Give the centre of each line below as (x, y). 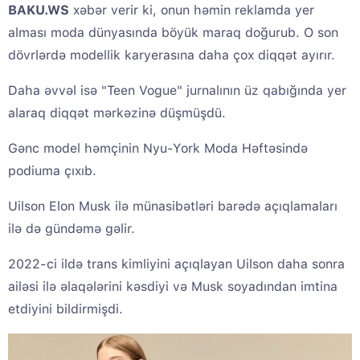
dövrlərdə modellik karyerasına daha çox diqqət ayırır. (172, 55)
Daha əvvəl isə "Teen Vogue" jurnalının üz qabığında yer (177, 91)
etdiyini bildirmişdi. (65, 309)
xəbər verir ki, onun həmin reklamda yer (192, 10)
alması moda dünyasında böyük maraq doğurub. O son (173, 33)
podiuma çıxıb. (52, 171)
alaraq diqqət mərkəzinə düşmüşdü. (117, 113)
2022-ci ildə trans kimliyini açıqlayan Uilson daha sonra (176, 264)
